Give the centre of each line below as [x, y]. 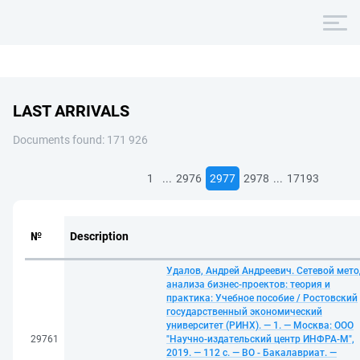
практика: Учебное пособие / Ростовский [262, 298]
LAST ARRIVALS [71, 111]
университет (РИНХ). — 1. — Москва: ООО [260, 325]
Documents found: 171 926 [80, 140]
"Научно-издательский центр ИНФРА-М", [260, 339]
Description [99, 236]
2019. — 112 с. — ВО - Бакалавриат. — [252, 353]
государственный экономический [244, 312]
